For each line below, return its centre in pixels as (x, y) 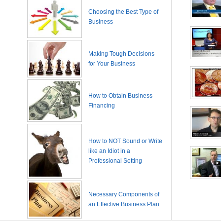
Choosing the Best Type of (123, 12)
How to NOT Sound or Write (125, 141)
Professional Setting (115, 161)
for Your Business (112, 64)
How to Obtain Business (120, 96)
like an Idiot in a (109, 151)
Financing (102, 106)
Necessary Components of (124, 194)
